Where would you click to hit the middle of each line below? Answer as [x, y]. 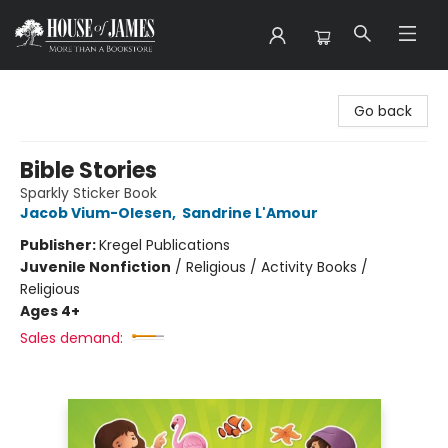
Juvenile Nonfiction [95, 267]
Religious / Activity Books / [277, 267]
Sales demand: [71, 338]
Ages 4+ [50, 311]
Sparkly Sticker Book [88, 193]
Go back [383, 111]
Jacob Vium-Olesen [96, 213]
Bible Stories [88, 170]
